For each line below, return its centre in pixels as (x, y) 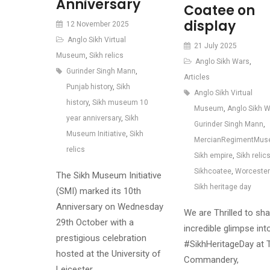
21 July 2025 (214, 46)
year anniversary (93, 118)
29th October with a (95, 223)
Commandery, (211, 259)
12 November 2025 (96, 24)
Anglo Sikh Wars (222, 61)
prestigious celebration (101, 238)
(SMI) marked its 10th (98, 191)
